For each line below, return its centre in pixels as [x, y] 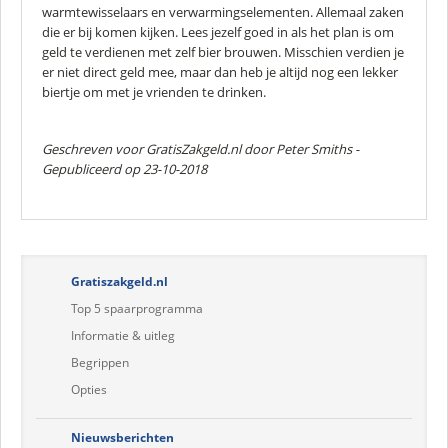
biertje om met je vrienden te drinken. [154, 92]
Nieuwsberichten [122, 437]
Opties [89, 389]
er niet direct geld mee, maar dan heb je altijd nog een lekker [220, 72]
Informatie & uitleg [123, 335]
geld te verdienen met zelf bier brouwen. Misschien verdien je [223, 52]
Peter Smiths [314, 149]
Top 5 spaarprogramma [137, 308]
